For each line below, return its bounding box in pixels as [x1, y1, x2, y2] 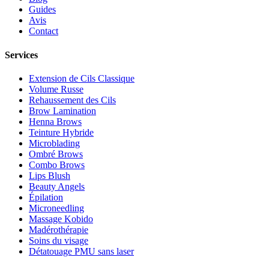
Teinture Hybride [29, 127, 94, 138]
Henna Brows [29, 116, 82, 127]
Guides [29, 4, 56, 15]
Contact [29, 26, 58, 37]
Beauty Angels [29, 181, 85, 192]
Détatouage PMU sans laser [29, 246, 134, 256]
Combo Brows [29, 159, 85, 170]
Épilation [29, 192, 63, 202]
